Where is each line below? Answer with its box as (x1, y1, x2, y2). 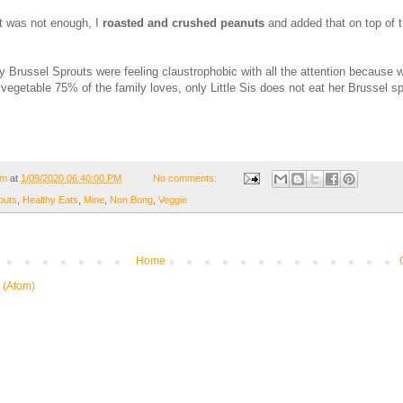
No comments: (153, 172, 220, 184)
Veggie (158, 194, 187, 206)
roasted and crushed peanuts (103, 15, 268, 30)
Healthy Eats (22, 194, 78, 206)
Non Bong (110, 194, 153, 206)
